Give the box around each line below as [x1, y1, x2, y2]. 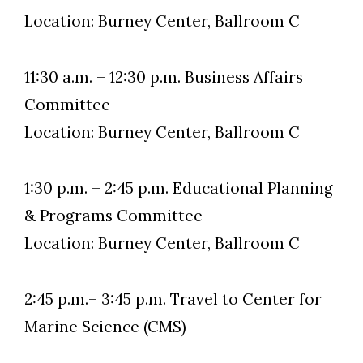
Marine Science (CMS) [24, 317, 186, 336]
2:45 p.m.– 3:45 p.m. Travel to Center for [24, 289, 322, 309]
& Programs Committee [24, 206, 203, 225]
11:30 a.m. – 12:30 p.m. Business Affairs [24, 67, 303, 87]
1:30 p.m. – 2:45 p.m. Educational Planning [24, 178, 333, 198]
